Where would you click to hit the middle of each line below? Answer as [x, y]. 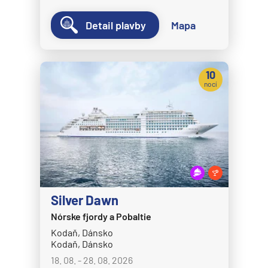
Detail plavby [115, 25]
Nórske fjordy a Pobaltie [101, 217]
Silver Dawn [84, 200]
